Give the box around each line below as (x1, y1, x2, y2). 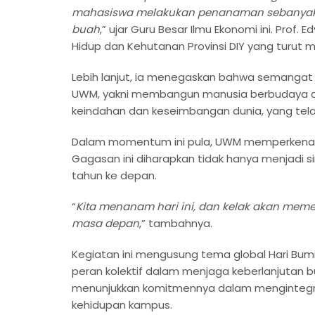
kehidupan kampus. (72, 297, 172, 312)
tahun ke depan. (72, 167, 157, 183)
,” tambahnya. (139, 215, 212, 231)
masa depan (72, 215, 139, 231)
